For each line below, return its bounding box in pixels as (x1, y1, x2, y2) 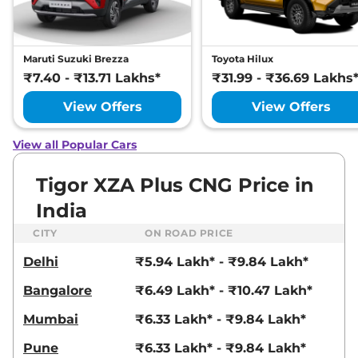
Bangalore (23, 282, 92, 298)
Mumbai (23, 311, 78, 327)
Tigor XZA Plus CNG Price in (36, 173, 314, 197)
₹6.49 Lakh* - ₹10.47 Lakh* (135, 282, 312, 298)
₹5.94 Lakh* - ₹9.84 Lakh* (135, 253, 308, 269)
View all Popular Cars (13, 137, 137, 152)
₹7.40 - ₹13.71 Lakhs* (23, 70, 161, 86)
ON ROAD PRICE (145, 226, 233, 239)
